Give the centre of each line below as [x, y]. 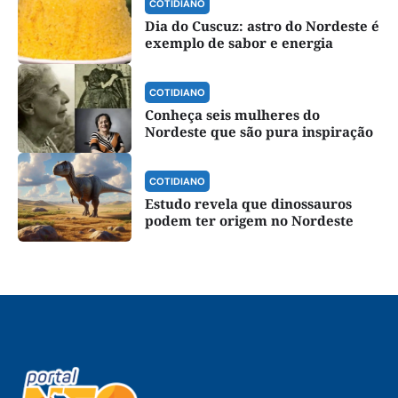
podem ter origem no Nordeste [249, 221]
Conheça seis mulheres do [232, 115]
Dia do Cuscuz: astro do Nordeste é [262, 26]
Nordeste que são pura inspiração [259, 132]
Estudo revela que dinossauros [248, 204]
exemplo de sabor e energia [239, 43]
